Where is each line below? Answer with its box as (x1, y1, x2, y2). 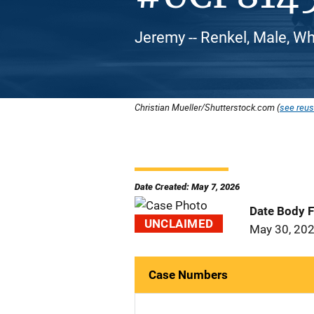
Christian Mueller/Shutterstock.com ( (135, 101, 280, 114)
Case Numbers (149, 268, 228, 282)
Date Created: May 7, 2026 (135, 182, 240, 192)
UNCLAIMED (144, 217, 214, 231)
